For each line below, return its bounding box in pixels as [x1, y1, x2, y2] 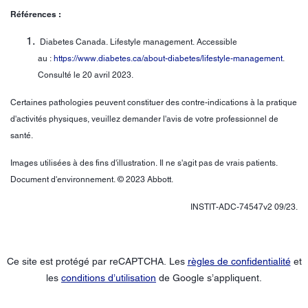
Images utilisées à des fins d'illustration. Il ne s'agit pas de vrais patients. [10, 158, 278, 168]
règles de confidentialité [187, 256, 291, 267]
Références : [10, 9, 61, 20]
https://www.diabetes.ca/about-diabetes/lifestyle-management [54, 54, 283, 64]
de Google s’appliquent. [156, 272, 262, 284]
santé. [10, 131, 33, 141]
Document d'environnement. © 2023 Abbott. [10, 175, 173, 185]
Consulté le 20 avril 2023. [38, 70, 133, 80]
